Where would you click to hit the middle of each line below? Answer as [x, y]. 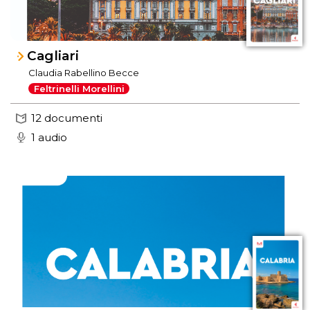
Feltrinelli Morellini [79, 88]
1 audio [49, 137]
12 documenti [67, 118]
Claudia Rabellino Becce [84, 73]
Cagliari [53, 56]
